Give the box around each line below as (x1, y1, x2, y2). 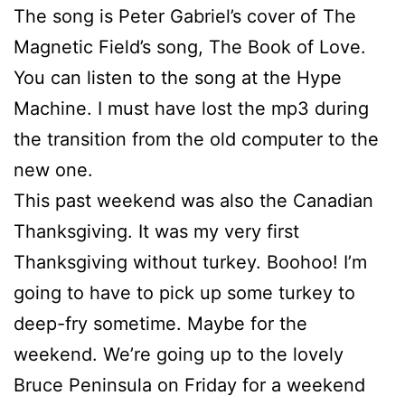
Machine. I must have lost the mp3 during (14, 98, 369, 120)
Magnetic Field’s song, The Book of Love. (14, 36, 366, 59)
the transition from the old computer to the (14, 128, 379, 151)
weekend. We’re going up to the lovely (14, 344, 344, 366)
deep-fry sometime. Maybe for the (14, 313, 307, 335)
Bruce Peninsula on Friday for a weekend (14, 374, 365, 397)
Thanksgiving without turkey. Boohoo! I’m (14, 251, 367, 274)
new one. (14, 159, 93, 182)
